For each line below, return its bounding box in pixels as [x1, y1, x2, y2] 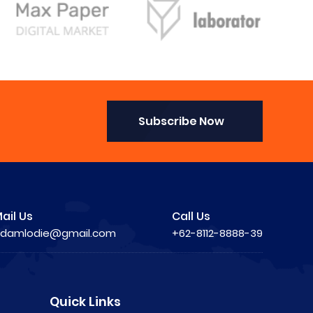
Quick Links [49, 292, 121, 310]
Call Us [172, 208, 210, 224]
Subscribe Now [138, 113, 225, 130]
